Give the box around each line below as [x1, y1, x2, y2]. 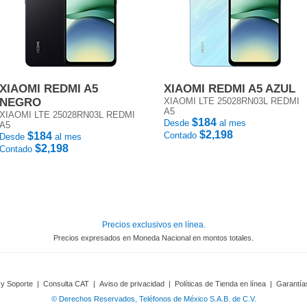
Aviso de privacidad [99, 280, 164, 288]
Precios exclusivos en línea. [101, 220, 206, 230]
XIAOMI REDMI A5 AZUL [164, 82, 295, 95]
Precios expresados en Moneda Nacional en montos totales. [53, 234, 254, 242]
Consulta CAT [43, 280, 89, 288]
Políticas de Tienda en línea [175, 280, 266, 288]
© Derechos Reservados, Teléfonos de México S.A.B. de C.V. [51, 295, 256, 303]
